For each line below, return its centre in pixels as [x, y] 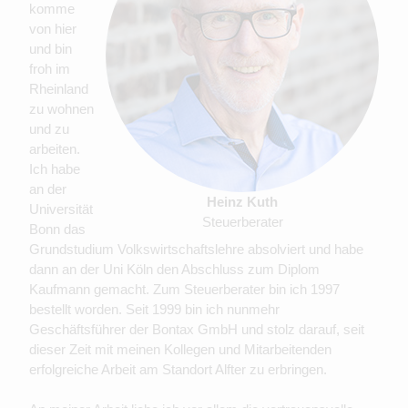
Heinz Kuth [242, 202]
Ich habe [55, 169]
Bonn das [57, 229]
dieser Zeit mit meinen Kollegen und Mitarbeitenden [180, 350]
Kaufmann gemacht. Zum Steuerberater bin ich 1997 [184, 290]
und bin [51, 49]
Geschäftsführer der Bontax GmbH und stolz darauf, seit [197, 330]
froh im [50, 69]
